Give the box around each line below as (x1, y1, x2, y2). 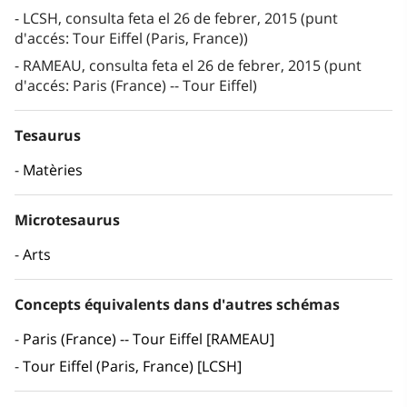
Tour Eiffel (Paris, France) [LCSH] (23, 356, 242, 377)
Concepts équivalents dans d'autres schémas (15, 294, 340, 315)
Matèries (23, 160, 83, 181)
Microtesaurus (15, 210, 120, 231)
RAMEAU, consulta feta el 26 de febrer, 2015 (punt (23, 55, 362, 76)
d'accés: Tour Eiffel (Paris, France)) (15, 28, 248, 49)
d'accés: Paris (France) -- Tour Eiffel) (15, 75, 257, 96)
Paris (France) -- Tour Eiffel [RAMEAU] (23, 329, 274, 350)
